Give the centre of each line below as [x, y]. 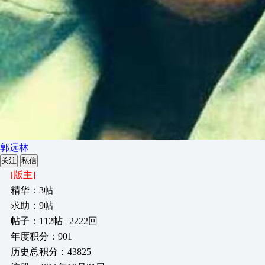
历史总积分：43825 [51, 252]
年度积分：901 [41, 236]
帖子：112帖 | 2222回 [54, 221]
